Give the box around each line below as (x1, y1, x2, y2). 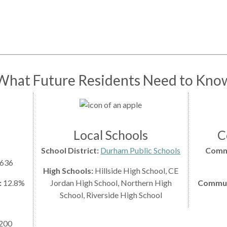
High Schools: (43, 165, 95, 175)
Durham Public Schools (100, 145, 181, 155)
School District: (41, 145, 101, 155)
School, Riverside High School (59, 190, 162, 200)
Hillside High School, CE (95, 165, 179, 175)
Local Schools (73, 127, 148, 142)
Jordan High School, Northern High (50, 177, 172, 187)
